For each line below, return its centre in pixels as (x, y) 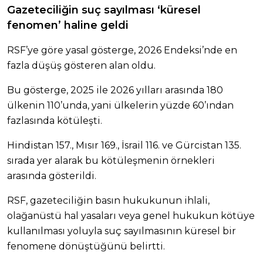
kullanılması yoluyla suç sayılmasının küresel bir (122, 231)
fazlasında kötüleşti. (55, 120)
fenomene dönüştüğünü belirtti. (86, 246)
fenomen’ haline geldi (68, 25)
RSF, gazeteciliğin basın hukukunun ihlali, (108, 200)
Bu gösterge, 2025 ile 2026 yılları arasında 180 (115, 90)
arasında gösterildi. (52, 176)
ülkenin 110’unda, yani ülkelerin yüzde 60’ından (120, 105)
